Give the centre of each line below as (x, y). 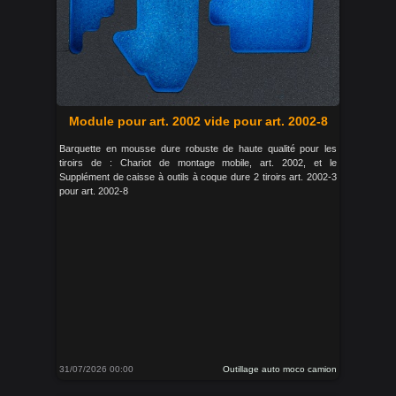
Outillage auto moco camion (280, 369)
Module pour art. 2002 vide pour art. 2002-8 (198, 121)
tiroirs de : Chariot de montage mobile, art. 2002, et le (198, 163)
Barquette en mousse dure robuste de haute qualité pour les (198, 148)
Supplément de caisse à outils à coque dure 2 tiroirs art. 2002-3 (198, 177)
